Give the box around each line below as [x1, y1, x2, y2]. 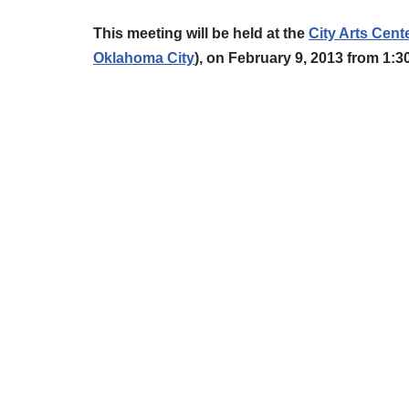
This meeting [93, 26, 186, 41]
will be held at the [186, 26, 309, 41]
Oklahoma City [93, 50, 194, 66]
